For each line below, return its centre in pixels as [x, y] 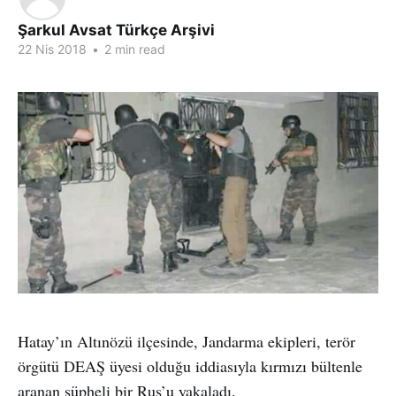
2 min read [133, 49]
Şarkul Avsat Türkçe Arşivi [116, 30]
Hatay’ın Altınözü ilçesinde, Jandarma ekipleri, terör [187, 341]
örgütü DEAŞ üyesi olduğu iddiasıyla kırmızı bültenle [190, 366]
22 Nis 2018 [52, 49]
